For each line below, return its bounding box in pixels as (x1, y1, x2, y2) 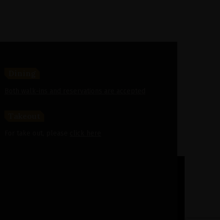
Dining (8, 68, 36, 78)
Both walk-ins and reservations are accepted (4, 87, 145, 95)
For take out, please (4, 129, 70, 137)
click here (70, 129, 101, 137)
